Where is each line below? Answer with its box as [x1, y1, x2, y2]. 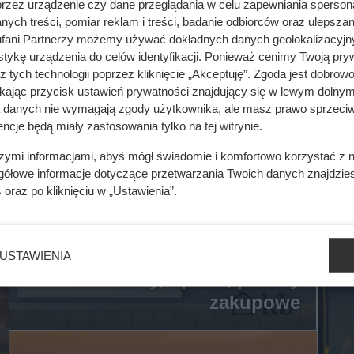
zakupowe [209, 291, 300, 314]
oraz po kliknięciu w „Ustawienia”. [2, 183, 177, 198]
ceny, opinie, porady [116, 267, 300, 290]
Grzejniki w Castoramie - [79, 220, 300, 243]
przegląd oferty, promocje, [63, 243, 300, 266]
